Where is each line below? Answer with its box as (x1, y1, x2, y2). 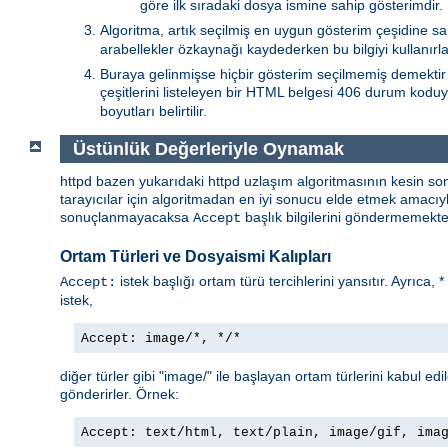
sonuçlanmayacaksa (60, 209, 193, 226)
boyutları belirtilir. (100, 102, 207, 119)
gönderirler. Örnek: (60, 386, 179, 403)
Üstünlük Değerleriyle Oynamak (72, 138, 344, 159)
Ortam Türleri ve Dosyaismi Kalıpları (60, 247, 331, 265)
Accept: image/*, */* (81, 331, 241, 347)
